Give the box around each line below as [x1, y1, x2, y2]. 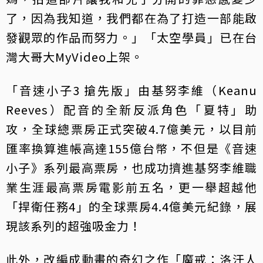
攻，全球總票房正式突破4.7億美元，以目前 [6, 120, 257, 138]
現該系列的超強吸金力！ [6, 217, 141, 235]
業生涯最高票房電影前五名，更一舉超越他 [6, 178, 257, 196]
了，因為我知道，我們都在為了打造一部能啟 [6, 9, 257, 27]
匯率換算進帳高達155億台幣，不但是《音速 [6, 140, 257, 157]
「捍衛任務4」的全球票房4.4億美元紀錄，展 [6, 198, 257, 215]
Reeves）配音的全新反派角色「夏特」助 [6, 101, 257, 119]
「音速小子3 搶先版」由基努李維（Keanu [6, 82, 257, 99]
